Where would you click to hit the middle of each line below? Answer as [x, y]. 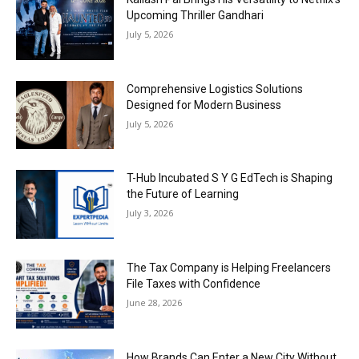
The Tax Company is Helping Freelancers [229, 268]
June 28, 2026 [155, 303]
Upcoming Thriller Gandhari [196, 16]
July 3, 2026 [150, 213]
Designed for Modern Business [204, 105]
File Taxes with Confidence [194, 284]
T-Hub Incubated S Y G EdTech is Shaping [230, 178]
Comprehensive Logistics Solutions [215, 89]
